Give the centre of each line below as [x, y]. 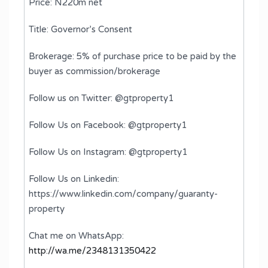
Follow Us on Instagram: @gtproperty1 [108, 152]
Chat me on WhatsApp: [76, 235]
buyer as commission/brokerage [95, 71]
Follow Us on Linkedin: [74, 179]
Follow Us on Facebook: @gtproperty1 [108, 125]
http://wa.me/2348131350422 [92, 250]
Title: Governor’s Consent [80, 29]
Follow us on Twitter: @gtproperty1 [101, 98]
